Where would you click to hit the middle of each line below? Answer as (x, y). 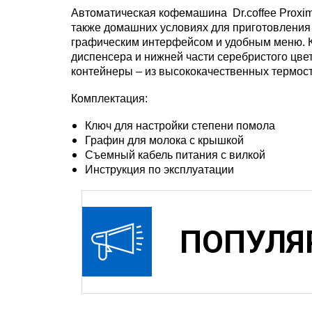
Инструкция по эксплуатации (159, 169)
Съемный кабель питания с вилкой (175, 155)
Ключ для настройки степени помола (180, 125)
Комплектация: (109, 98)
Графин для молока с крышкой (164, 140)
